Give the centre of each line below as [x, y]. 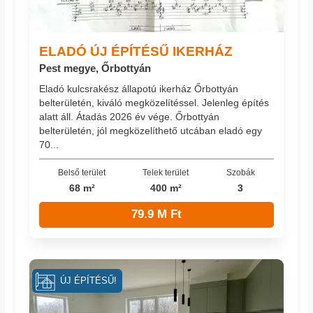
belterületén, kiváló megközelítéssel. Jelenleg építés [154, 103]
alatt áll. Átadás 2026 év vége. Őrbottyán [130, 117]
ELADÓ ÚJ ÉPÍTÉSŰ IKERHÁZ [136, 51]
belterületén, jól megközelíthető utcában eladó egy [151, 131]
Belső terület [82, 173]
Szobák [240, 173]
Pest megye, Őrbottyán [95, 68]
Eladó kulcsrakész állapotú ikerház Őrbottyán [139, 89]
